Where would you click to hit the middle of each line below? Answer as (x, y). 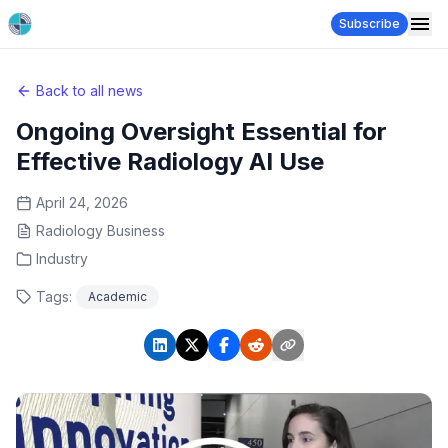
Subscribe (369, 23)
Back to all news (89, 90)
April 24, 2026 (82, 202)
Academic (117, 296)
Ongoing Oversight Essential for (201, 131)
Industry (62, 258)
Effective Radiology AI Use (170, 161)
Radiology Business (100, 230)
